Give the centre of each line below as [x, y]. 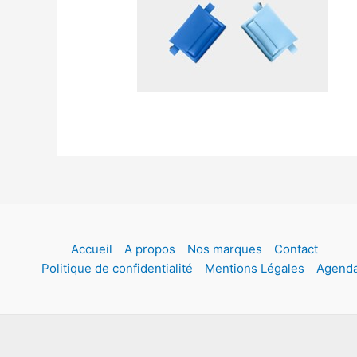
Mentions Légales [254, 269]
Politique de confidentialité [117, 269]
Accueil [91, 249]
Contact [296, 249]
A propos [149, 249]
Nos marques [224, 249]
